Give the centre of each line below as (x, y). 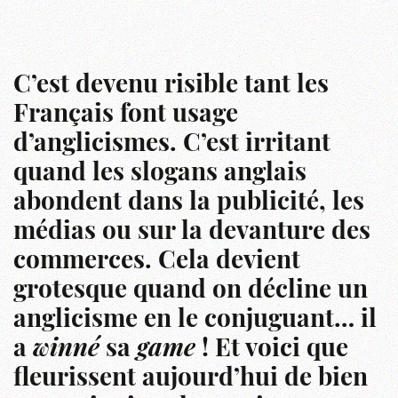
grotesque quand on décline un (191, 291)
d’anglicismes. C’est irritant (172, 144)
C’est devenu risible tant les (171, 86)
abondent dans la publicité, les (189, 203)
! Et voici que (272, 350)
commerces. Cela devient (157, 262)
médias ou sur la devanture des (192, 232)
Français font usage (126, 115)
